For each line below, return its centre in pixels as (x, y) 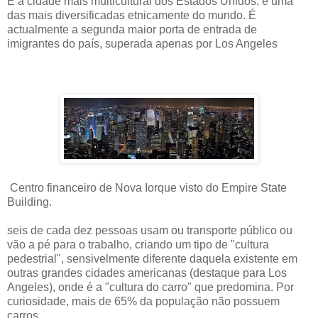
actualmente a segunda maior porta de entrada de (132, 29)
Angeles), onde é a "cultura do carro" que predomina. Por (150, 287)
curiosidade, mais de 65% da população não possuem (143, 301)
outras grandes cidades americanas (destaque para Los (147, 273)
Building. (29, 202)
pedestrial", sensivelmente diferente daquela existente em (152, 258)
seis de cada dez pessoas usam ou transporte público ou (150, 230)
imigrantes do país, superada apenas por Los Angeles (142, 43)
